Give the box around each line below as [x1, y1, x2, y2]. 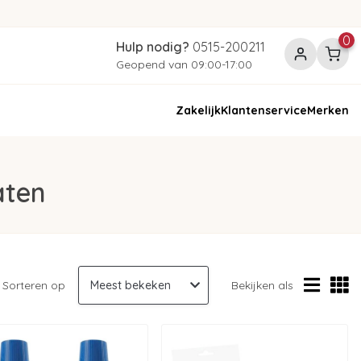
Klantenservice [220, 102, 307, 118]
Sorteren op [2, 277, 65, 293]
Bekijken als [231, 277, 293, 293]
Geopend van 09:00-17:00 [115, 57, 252, 72]
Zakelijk [175, 102, 221, 118]
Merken [306, 102, 349, 118]
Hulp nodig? [115, 39, 189, 55]
